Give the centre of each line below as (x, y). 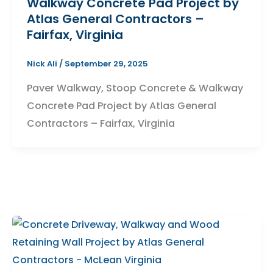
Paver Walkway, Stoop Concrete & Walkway (135, 88)
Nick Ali (43, 64)
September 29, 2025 (106, 64)
